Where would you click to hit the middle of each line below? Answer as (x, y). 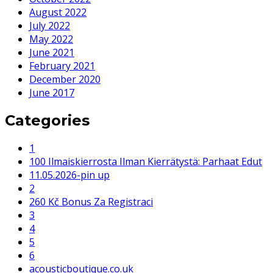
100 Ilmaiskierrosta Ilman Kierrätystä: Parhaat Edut (146, 161)
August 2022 (58, 12)
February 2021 (62, 66)
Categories (47, 120)
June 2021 (52, 52)
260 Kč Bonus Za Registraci (91, 201)
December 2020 (65, 79)
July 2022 (50, 25)
